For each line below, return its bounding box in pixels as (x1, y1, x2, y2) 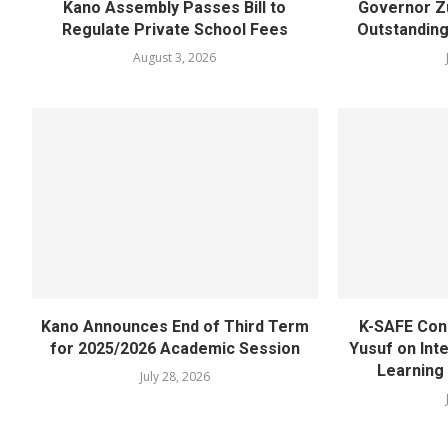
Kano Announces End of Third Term (40, 316, 309, 336)
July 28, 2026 (139, 367, 210, 385)
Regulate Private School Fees (61, 20, 288, 40)
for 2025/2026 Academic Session (49, 338, 300, 358)
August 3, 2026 (133, 49, 217, 67)
